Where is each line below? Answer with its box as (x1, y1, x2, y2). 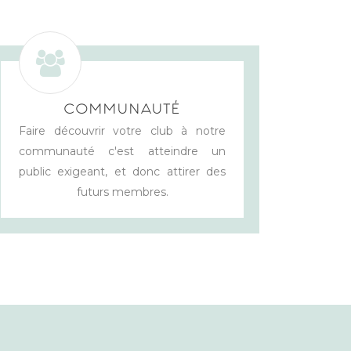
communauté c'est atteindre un (19, 144, 226, 159)
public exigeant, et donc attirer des (19, 165, 226, 179)
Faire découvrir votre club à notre (19, 124, 226, 139)
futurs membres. (76, 185, 168, 200)
